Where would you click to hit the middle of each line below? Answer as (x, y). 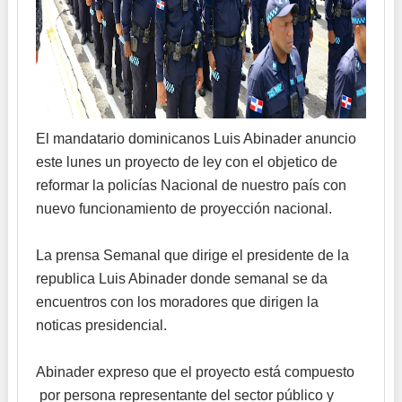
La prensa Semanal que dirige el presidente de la (192, 255)
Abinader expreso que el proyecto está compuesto (195, 371)
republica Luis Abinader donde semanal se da (181, 278)
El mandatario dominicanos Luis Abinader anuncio (196, 138)
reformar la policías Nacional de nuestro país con (191, 185)
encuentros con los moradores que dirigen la (177, 301)
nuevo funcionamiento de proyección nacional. (184, 208)
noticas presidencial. (101, 325)
